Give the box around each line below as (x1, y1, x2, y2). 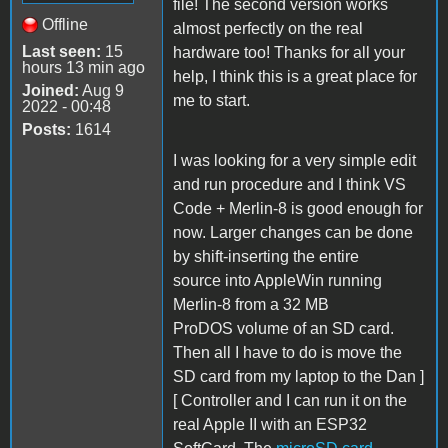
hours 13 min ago (22, 58, 145, 76)
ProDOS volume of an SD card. (173, 319, 394, 337)
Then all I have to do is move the (173, 343, 402, 361)
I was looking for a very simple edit (173, 151, 416, 169)
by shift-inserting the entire (173, 247, 359, 265)
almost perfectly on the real (173, 19, 363, 37)
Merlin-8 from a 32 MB (173, 295, 329, 313)
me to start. (173, 91, 250, 109)
